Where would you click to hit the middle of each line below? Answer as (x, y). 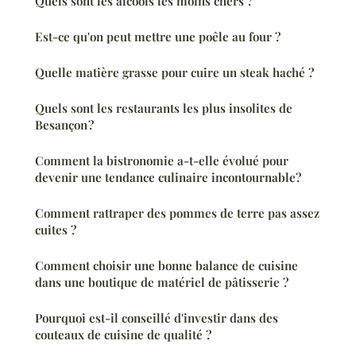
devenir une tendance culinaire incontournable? (168, 178)
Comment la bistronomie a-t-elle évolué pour (162, 161)
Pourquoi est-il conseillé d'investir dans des (157, 318)
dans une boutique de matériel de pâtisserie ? (162, 282)
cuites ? (56, 230)
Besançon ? (64, 125)
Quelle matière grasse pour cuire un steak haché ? (174, 73)
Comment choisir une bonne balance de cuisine (166, 266)
